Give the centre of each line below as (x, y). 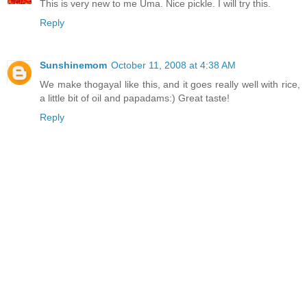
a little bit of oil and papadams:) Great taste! (135, 98)
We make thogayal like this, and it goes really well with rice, (170, 84)
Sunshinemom (73, 65)
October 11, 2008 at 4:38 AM (173, 65)
